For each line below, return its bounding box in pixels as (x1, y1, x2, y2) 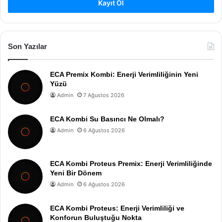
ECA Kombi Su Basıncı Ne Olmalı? (50, 115, 165, 123)
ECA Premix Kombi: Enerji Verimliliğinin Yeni (50, 70, 198, 78)
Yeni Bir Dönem (50, 169, 102, 177)
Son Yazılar (8, 42, 47, 51)
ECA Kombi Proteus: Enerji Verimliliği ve (50, 204, 184, 212)
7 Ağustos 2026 (83, 92, 124, 99)
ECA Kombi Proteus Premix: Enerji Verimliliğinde (50, 160, 212, 167)
